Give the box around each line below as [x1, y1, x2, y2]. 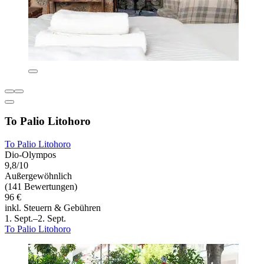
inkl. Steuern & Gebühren [5, 203, 101, 213]
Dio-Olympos [5, 150, 56, 160]
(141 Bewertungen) [5, 181, 77, 192]
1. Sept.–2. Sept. [5, 213, 66, 224]
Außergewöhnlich [5, 171, 72, 181]
